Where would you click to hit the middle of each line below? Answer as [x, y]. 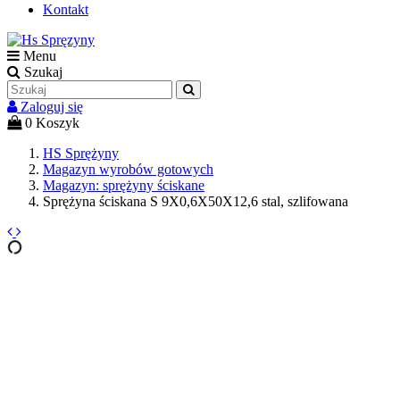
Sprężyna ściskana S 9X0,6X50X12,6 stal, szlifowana [196, 201]
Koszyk [58, 123]
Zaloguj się [52, 107]
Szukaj [43, 72]
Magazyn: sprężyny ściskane [124, 185]
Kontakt [66, 9]
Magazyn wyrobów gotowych [128, 169]
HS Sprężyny [81, 153]
